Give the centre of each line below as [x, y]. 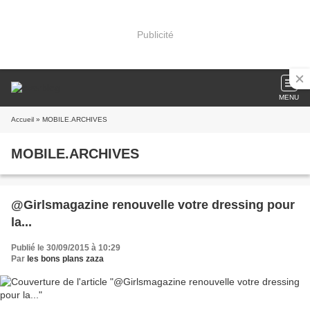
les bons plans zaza [65, 259]
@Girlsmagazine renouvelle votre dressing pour [153, 205]
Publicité [155, 34]
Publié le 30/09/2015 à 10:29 [66, 248]
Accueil [22, 119]
